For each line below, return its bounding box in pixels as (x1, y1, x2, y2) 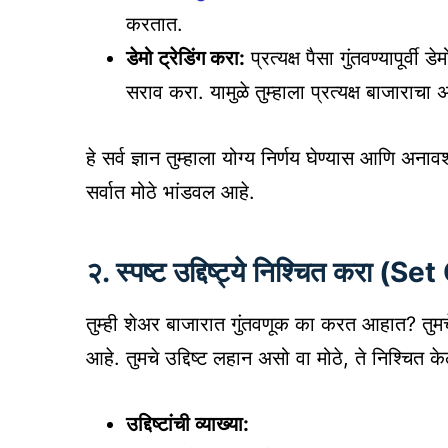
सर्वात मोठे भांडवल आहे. (86, 180, 255, 205)
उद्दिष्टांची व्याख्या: (126, 412, 249, 437)
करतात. (126, 12, 183, 37)
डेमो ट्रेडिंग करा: (126, 46, 245, 71)
